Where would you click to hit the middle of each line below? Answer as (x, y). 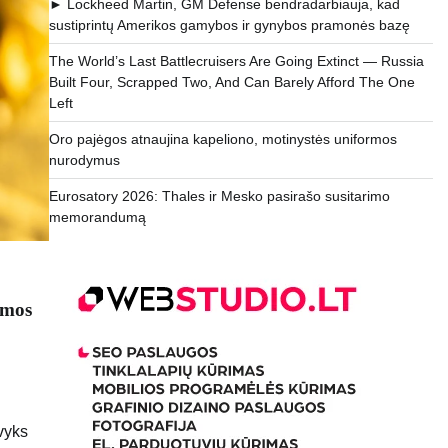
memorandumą (97, 217)
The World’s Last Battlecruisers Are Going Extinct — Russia (236, 61)
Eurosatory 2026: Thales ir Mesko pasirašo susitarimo (219, 196)
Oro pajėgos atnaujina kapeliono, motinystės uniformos (222, 139)
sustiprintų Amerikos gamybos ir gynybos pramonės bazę (229, 25)
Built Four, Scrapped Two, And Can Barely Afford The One (231, 82)
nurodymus (84, 160)
